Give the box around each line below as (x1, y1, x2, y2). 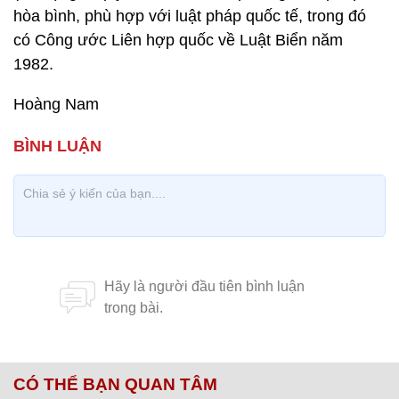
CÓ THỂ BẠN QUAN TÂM (13, 375, 217, 394)
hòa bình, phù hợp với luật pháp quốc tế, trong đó (13, 7, 366, 25)
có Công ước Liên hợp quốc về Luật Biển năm (13, 31, 343, 49)
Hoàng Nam (13, 95, 99, 113)
